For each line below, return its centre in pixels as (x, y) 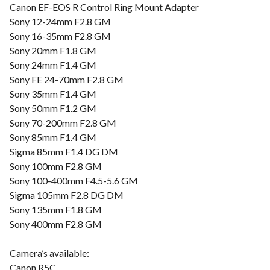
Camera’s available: (49, 253)
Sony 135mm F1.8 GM (56, 209)
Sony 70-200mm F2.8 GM (63, 123)
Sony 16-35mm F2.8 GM (60, 36)
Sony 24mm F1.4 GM (53, 65)
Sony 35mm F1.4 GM (53, 94)
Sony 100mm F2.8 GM (56, 166)
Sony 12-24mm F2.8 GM (60, 21)
